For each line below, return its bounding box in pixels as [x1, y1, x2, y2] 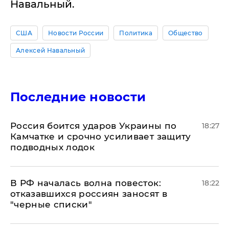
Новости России [48, 29, 104, 37]
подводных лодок [10, 142, 95, 153]
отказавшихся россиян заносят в [10, 189, 168, 199]
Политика [119, 29, 153, 37]
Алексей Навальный [16, 47, 85, 55]
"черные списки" [10, 199, 93, 210]
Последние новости [10, 89, 146, 105]
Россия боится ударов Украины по [10, 121, 177, 131]
